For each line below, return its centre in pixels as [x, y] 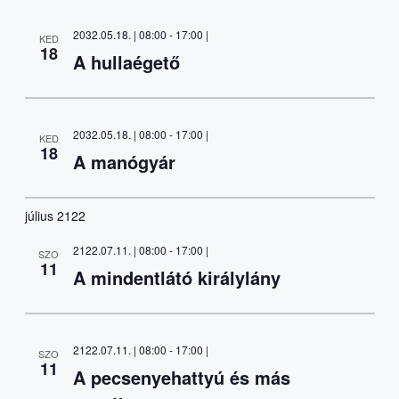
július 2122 [55, 216]
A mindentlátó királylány [176, 277]
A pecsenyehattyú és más [181, 377]
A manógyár [124, 162]
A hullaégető [126, 62]
